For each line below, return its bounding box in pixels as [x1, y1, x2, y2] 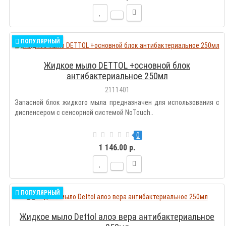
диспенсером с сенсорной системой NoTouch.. [15, 108, 153, 117]
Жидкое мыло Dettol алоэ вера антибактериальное [20, 211, 214, 222]
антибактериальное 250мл [66, 71, 168, 82]
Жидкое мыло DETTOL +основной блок [44, 60, 190, 71]
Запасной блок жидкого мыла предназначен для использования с [15, 98, 219, 107]
